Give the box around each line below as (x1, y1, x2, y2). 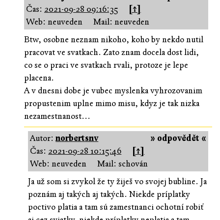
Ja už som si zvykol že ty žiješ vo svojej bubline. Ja (28, 176, 207, 187)
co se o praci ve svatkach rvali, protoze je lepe (24, 59, 188, 70)
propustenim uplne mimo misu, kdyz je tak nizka (24, 98, 199, 109)
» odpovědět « (150, 133, 206, 143)
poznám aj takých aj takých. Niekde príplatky (28, 189, 191, 199)
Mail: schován (97, 158, 148, 169)
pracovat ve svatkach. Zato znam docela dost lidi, (24, 47, 199, 57)
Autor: (30, 133, 56, 143)
